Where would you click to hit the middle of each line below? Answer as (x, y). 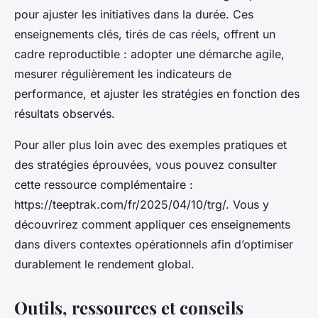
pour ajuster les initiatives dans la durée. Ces (134, 14)
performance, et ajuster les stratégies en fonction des (157, 93)
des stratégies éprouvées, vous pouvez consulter (146, 164)
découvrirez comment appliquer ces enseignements (152, 224)
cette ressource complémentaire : (104, 184)
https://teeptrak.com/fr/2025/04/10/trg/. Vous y (142, 204)
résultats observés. (65, 113)
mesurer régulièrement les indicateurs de (123, 73)
